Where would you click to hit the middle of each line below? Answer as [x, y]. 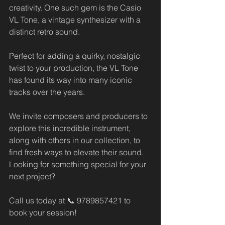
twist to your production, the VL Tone [75, 68]
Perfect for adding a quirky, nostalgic [76, 56]
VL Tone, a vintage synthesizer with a [76, 20]
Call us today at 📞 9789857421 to [71, 200]
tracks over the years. [47, 92]
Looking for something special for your [79, 164]
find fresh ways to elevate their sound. [77, 152]
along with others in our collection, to [76, 140]
